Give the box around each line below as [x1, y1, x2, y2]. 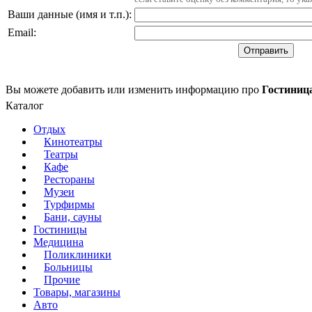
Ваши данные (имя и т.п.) [8, 8, 129, 20]
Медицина [33, 236, 84, 249]
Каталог [6, 100, 44, 112]
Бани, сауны [44, 211, 102, 224]
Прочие [44, 274, 80, 286]
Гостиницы [33, 224, 87, 236]
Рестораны [44, 173, 95, 186]
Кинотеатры [44, 136, 102, 148]
